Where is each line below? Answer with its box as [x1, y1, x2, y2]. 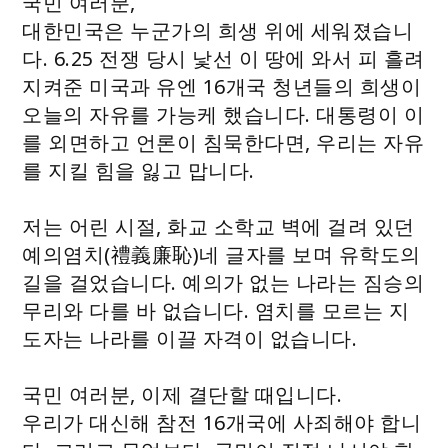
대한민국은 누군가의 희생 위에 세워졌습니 [22, 17, 414, 44]
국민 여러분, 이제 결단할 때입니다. [22, 381, 343, 408]
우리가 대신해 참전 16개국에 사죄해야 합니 [22, 409, 422, 436]
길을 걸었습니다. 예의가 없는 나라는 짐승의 [22, 269, 425, 296]
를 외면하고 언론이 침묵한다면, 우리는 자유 [22, 129, 425, 156]
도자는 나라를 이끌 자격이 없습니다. [22, 325, 358, 352]
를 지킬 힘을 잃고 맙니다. [22, 157, 255, 184]
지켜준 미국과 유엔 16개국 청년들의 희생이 [22, 73, 422, 100]
